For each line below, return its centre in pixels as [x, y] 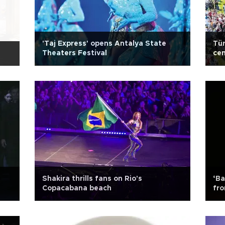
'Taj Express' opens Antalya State [104, 44]
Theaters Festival [75, 53]
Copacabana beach [77, 188]
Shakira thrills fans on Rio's [92, 179]
